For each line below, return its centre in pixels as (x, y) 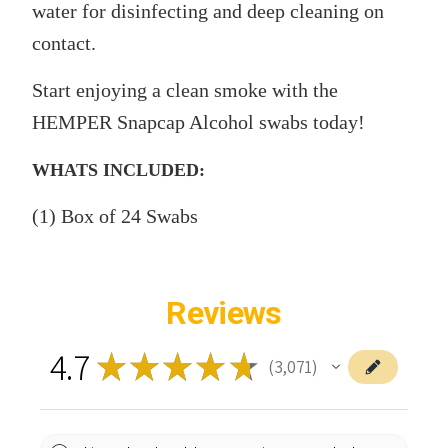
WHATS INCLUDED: (118, 169)
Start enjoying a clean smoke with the (185, 89)
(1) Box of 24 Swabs (115, 215)
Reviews (224, 312)
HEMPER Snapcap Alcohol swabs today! (198, 121)
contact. (64, 42)
